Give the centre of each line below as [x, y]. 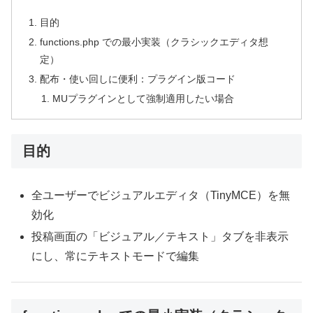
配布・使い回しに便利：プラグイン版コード [138, 79]
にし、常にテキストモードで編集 [116, 256]
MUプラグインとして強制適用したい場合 [143, 98]
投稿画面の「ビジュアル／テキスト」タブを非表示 [160, 236]
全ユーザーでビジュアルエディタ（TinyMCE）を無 [161, 195]
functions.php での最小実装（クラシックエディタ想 [154, 42]
